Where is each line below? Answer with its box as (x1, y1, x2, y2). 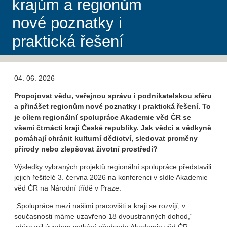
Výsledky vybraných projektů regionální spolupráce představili (14, 163, 211, 171)
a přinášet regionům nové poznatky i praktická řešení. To (14, 102, 211, 111)
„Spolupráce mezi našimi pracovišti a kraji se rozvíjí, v (14, 202, 185, 210)
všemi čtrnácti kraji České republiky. (14, 124, 141, 132)
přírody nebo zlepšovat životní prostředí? (14, 145, 158, 154)
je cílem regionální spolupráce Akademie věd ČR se (14, 113, 191, 122)
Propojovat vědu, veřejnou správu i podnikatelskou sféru (14, 92, 212, 100)
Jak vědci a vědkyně (141, 124, 211, 132)
